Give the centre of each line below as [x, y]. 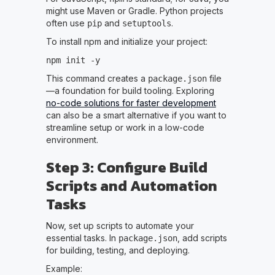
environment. [72, 139]
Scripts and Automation [131, 185]
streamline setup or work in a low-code [125, 127]
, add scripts [202, 238]
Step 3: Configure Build [126, 167]
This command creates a [97, 78]
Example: [64, 268]
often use [66, 23]
